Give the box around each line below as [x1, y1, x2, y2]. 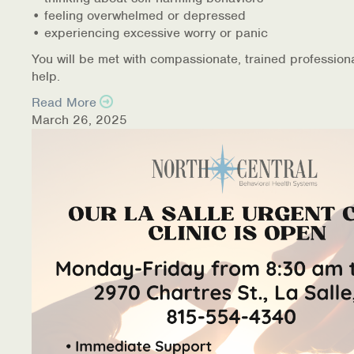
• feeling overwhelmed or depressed [32, 6, 246, 24]
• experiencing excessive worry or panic [32, 24, 268, 41]
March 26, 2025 [32, 111, 127, 128]
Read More [32, 93, 96, 111]
